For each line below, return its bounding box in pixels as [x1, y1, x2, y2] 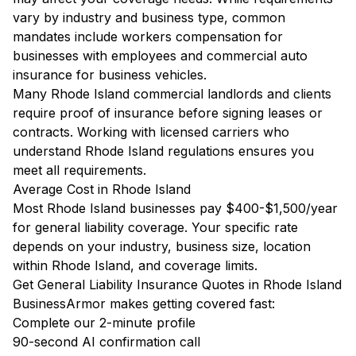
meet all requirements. [13, 162, 146, 178]
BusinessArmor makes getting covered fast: [13, 296, 275, 311]
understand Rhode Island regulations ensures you [13, 143, 314, 159]
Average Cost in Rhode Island [13, 181, 191, 197]
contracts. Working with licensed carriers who [13, 124, 289, 140]
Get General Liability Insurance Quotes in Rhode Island [13, 277, 342, 292]
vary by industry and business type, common [13, 10, 285, 25]
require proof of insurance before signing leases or [13, 105, 323, 121]
